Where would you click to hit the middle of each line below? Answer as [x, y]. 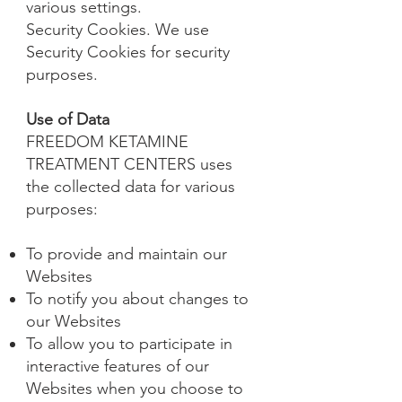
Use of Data [68, 119]
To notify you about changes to [137, 299]
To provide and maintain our [127, 254]
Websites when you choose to [135, 389]
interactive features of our [118, 366]
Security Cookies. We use [118, 30]
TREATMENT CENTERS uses [129, 164]
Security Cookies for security [128, 52]
